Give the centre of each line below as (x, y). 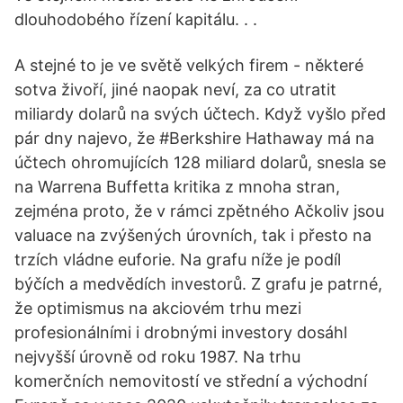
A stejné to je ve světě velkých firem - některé (189, 65)
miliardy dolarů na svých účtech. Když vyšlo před (200, 114)
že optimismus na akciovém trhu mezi (158, 308)
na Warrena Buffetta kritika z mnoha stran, (177, 187)
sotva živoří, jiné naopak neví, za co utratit (175, 90)
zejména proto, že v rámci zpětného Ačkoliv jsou (199, 211)
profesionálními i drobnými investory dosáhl (181, 332)
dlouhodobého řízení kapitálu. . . (136, 19)
